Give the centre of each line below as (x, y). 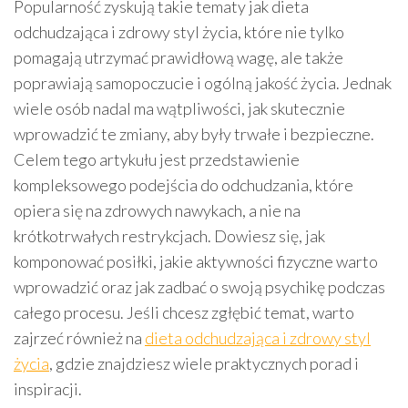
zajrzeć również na (79, 338)
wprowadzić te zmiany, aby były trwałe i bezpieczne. (194, 134)
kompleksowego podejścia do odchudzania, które (184, 185)
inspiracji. (48, 389)
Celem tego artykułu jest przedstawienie (157, 159)
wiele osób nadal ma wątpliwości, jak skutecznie (179, 108)
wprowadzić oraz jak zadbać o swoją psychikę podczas (199, 287)
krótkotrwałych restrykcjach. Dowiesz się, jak (169, 236)
